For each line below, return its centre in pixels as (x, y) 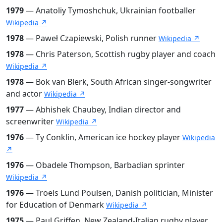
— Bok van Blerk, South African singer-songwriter (118, 82)
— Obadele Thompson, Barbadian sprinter (104, 165)
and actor (25, 93)
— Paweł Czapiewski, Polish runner (91, 38)
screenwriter (31, 121)
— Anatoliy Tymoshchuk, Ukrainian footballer (110, 10)
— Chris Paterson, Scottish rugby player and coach (120, 54)
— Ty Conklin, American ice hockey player (103, 137)
